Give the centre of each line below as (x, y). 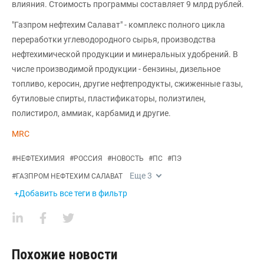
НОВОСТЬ (128, 159)
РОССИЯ (88, 159)
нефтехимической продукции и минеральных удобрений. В (125, 54)
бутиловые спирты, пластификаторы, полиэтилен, (109, 98)
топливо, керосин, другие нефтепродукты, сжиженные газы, (127, 84)
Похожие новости (65, 255)
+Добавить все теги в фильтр (71, 193)
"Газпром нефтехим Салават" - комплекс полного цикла (118, 25)
